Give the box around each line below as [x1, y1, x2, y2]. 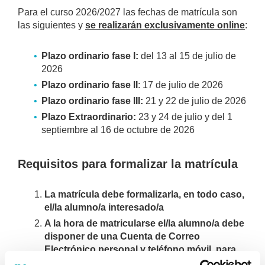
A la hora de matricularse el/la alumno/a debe [44, 218, 244, 228]
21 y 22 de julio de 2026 [146, 96, 246, 106]
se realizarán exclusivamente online [85, 20, 245, 30]
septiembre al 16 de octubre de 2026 [41, 125, 195, 135]
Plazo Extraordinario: [41, 112, 136, 122]
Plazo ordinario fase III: [41, 96, 146, 106]
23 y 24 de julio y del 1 [136, 112, 232, 122]
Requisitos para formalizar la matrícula [18, 157, 238, 170]
